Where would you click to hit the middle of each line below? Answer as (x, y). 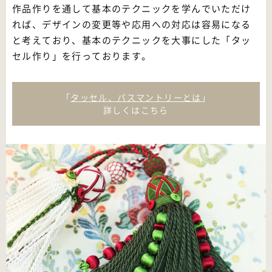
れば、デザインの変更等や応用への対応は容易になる (132, 25)
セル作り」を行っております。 (82, 56)
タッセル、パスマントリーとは (136, 97)
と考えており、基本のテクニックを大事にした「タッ (132, 40)
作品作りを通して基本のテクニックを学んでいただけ (132, 9)
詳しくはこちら (136, 110)
